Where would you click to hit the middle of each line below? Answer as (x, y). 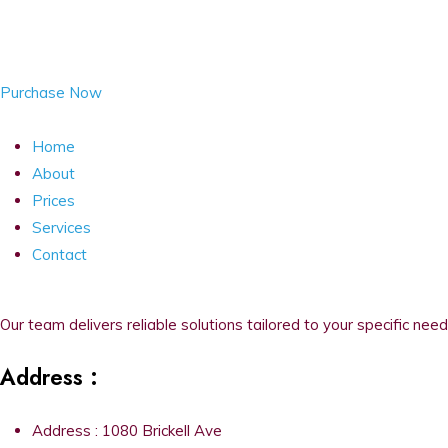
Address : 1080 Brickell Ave (127, 430)
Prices (53, 200)
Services (61, 227)
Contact (59, 254)
